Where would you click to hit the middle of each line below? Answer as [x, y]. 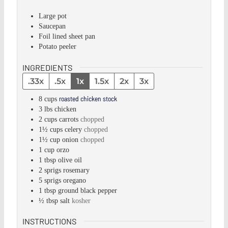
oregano [75, 180]
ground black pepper [88, 190]
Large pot [53, 16]
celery [74, 129]
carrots [69, 119]
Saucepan [52, 26]
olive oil [70, 160]
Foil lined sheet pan [67, 37]
